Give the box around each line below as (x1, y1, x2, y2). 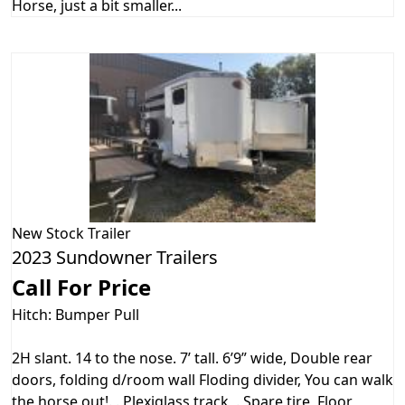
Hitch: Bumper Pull (12, 304, 139, 325)
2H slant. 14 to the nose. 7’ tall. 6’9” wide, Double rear (12, 347, 372, 368)
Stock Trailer (46, 222, 131, 243)
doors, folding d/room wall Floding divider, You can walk (12, 369, 393, 390)
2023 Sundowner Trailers (12, 244, 218, 269)
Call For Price (12, 271, 151, 302)
